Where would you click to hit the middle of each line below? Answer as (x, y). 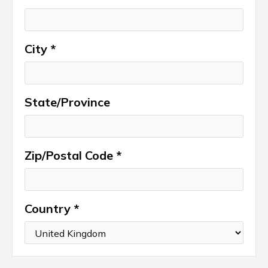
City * (40, 49)
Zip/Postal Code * (73, 155)
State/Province (67, 102)
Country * (52, 208)
